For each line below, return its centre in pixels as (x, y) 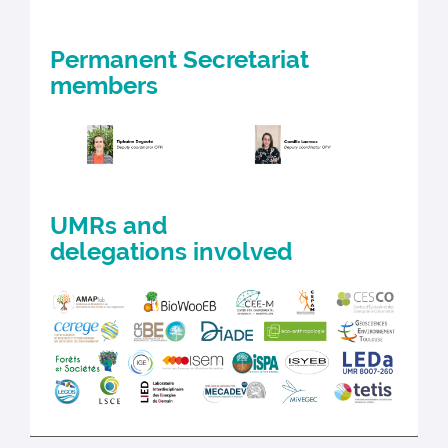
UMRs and (109, 226)
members (104, 85)
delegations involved (171, 252)
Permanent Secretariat (180, 59)
